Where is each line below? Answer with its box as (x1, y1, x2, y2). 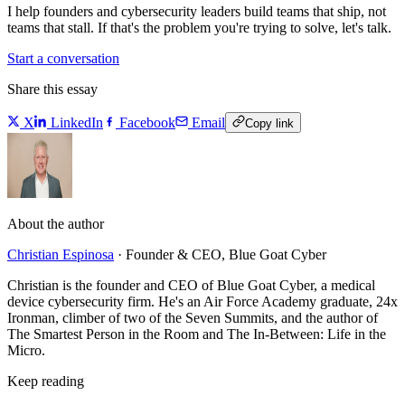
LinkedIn (51, 115, 103, 131)
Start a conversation (7, 51, 119, 67)
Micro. (7, 343, 45, 359)
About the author (7, 216, 104, 232)
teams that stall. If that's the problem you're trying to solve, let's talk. (7, 20, 391, 36)
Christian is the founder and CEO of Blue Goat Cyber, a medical (7, 278, 375, 294)
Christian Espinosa (7, 247, 114, 263)
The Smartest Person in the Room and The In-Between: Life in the (7, 326, 386, 343)
